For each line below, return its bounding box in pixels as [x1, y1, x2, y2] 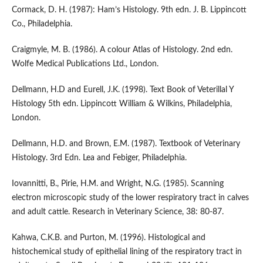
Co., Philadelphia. [11, 20, 72, 29]
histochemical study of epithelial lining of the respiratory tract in [11, 248, 242, 257]
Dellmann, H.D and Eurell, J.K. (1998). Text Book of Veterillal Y [11, 86, 234, 95]
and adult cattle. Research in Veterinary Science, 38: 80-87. [11, 208, 224, 217]
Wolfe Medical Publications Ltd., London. [11, 60, 159, 69]
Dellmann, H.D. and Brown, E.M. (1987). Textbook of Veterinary [11, 140, 240, 149]
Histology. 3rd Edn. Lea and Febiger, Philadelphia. [11, 154, 187, 163]
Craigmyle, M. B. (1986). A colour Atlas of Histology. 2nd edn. [11, 46, 232, 55]
